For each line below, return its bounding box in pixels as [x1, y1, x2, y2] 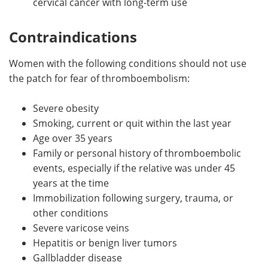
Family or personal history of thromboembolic [33, 146, 241, 159]
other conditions [33, 206, 108, 219]
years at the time [33, 176, 109, 189]
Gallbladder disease [33, 251, 122, 264]
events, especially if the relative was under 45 [33, 161, 235, 174]
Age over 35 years [33, 131, 112, 144]
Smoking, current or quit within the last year [33, 116, 232, 129]
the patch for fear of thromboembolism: [9, 71, 190, 84]
